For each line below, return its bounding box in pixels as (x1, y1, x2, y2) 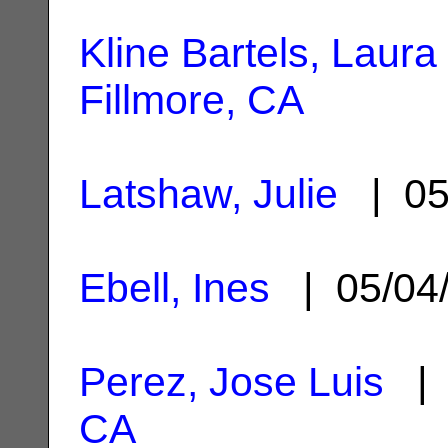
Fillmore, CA (79, 76, 304, 123)
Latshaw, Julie (79, 170, 338, 217)
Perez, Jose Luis (79, 358, 384, 405)
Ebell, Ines (79, 264, 270, 311)
